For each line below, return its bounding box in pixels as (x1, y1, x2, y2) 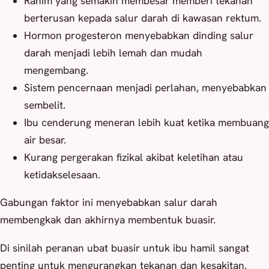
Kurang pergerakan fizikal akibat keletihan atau (24, 150, 243, 164)
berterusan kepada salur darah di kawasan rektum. (24, 11, 261, 25)
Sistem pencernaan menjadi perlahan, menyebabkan (24, 80, 267, 94)
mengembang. (24, 63, 88, 77)
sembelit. (24, 98, 65, 112)
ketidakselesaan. (24, 168, 100, 181)
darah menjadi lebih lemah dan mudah (24, 46, 202, 59)
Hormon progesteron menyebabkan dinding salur (24, 28, 253, 42)
